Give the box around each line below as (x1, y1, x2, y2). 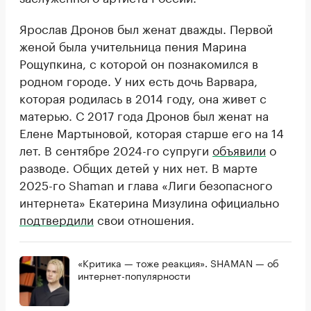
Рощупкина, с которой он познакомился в (19, 53, 258, 72)
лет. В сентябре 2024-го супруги (19, 140, 212, 158)
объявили (212, 140, 266, 158)
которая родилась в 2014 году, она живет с (19, 87, 267, 106)
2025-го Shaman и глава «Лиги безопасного (19, 174, 272, 193)
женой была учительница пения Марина (19, 35, 246, 54)
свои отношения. (94, 209, 194, 228)
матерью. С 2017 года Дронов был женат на (19, 105, 269, 124)
